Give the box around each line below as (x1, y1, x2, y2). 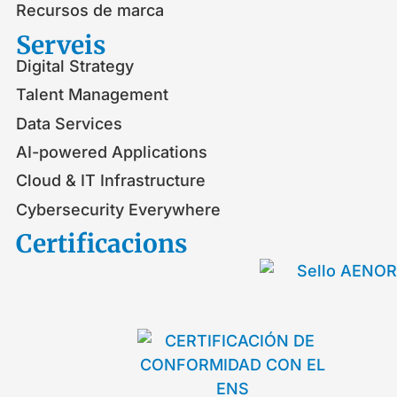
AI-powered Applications (16, 142, 207, 161)
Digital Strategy (16, 56, 134, 75)
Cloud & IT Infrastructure (16, 171, 206, 191)
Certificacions (16, 228, 187, 261)
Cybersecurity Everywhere (16, 199, 221, 219)
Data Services (16, 113, 122, 133)
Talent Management (16, 85, 168, 105)
